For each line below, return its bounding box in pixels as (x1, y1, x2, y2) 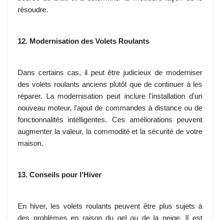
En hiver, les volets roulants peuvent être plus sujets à (18, 202, 202, 211)
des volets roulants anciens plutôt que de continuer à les (18, 81, 202, 89)
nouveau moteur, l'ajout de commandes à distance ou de (18, 104, 202, 112)
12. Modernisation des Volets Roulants (18, 37, 149, 46)
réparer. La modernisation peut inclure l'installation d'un (18, 92, 202, 101)
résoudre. (18, 6, 48, 14)
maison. (18, 139, 43, 148)
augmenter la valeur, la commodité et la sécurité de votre (18, 128, 202, 136)
